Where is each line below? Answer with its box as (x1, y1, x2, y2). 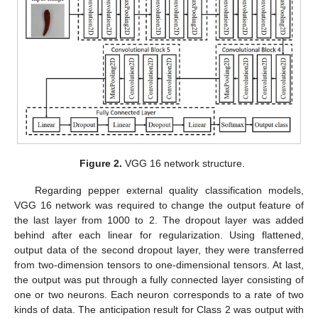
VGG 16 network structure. (121, 158, 245, 170)
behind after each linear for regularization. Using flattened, (14, 229, 304, 241)
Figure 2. (79, 158, 122, 170)
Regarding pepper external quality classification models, (34, 185, 304, 197)
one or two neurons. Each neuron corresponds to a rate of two (14, 289, 304, 301)
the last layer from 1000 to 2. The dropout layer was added (14, 214, 304, 226)
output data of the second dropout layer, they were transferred (14, 244, 304, 256)
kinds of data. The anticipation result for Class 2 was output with (14, 304, 304, 316)
